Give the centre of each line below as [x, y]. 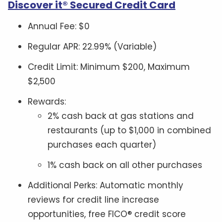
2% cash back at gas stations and [121, 116]
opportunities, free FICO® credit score [107, 214]
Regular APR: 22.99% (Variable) [92, 46]
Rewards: [47, 101]
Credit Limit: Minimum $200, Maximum [109, 67]
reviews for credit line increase [93, 199]
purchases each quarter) [102, 144]
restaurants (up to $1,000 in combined [129, 130]
